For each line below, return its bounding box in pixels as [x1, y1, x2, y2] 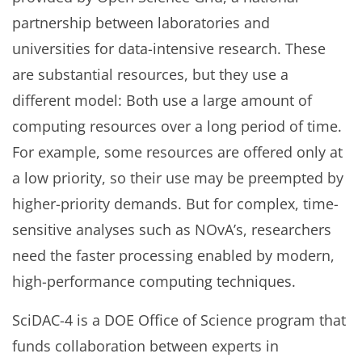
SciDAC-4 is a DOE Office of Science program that [12, 310, 346, 330]
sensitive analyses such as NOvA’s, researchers [12, 220, 331, 240]
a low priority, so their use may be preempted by [12, 168, 343, 188]
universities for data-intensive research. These [12, 39, 326, 59]
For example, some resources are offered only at [12, 142, 343, 162]
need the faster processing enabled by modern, [12, 246, 335, 266]
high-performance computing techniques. [12, 271, 296, 292]
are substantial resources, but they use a [12, 65, 288, 85]
